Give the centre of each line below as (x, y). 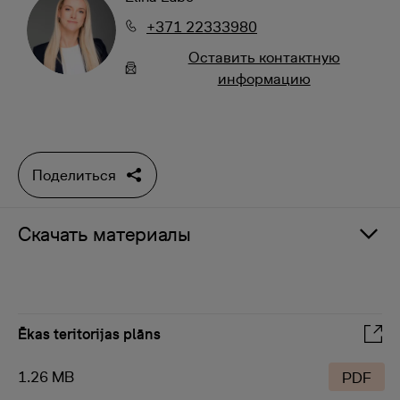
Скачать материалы (104, 234)
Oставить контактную (264, 57)
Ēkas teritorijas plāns (89, 334)
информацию (264, 79)
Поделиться (74, 175)
